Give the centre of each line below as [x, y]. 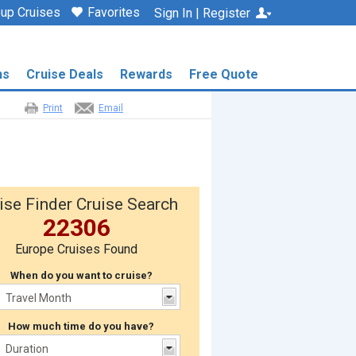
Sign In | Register [202, 13]
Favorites [114, 12]
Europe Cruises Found [76, 249]
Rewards [146, 74]
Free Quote [224, 74]
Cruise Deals [65, 74]
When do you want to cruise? [81, 275]
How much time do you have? [81, 326]
